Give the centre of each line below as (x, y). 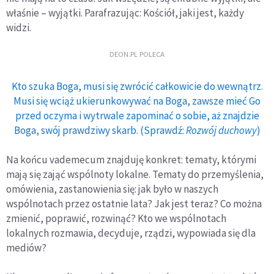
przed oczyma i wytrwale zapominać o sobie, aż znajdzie (137, 116)
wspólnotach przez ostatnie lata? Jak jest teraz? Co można (134, 204)
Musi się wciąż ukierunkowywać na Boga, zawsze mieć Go (137, 101)
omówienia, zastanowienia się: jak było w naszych (112, 189)
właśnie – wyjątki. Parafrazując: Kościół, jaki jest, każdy (125, 13)
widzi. (22, 28)
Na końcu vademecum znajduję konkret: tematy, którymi (131, 160)
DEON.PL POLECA (137, 54)
